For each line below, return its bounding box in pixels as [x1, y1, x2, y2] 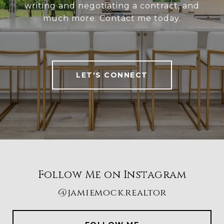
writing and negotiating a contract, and [24, 1, 199, 11]
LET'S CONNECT [76, 70, 148, 80]
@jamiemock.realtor [57, 186, 166, 199]
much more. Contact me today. [43, 13, 181, 23]
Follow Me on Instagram [38, 168, 186, 182]
